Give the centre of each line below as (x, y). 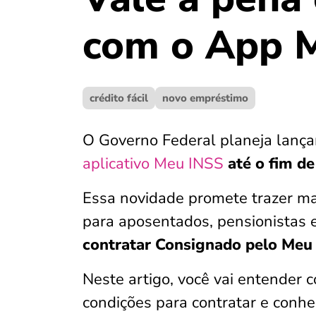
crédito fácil (119, 98)
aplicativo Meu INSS (153, 164)
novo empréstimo (205, 98)
